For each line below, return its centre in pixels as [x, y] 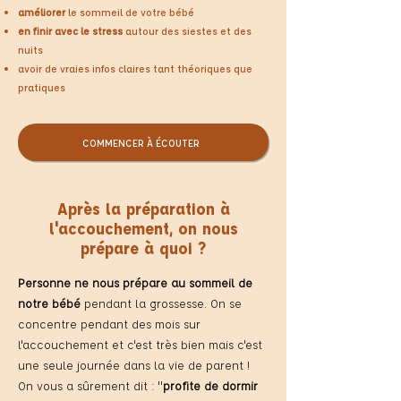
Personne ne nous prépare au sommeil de [135, 282]
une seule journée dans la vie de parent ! [134, 365]
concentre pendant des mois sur [109, 324]
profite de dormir [210, 385]
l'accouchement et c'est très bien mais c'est [140, 344]
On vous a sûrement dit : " [90, 385]
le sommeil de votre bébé [130, 12]
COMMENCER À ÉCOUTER [141, 142]
